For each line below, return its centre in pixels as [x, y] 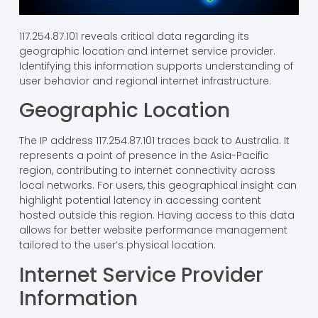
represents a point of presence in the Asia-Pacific [144, 156]
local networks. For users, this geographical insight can [158, 186]
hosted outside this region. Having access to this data [157, 215]
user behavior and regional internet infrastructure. [145, 81]
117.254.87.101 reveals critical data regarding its [134, 37]
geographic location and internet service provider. [147, 51]
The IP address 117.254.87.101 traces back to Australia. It [154, 141]
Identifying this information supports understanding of [156, 66]
